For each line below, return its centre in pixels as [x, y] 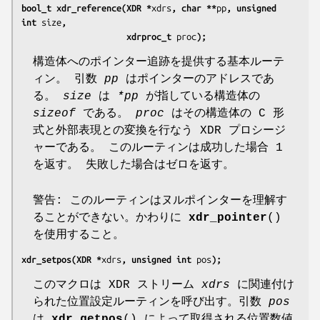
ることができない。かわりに [111, 217]
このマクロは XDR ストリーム [117, 285]
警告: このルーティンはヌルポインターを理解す [160, 200]
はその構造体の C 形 [224, 113]
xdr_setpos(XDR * [61, 259]
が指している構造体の [199, 96]
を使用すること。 [79, 235]
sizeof [54, 113]
